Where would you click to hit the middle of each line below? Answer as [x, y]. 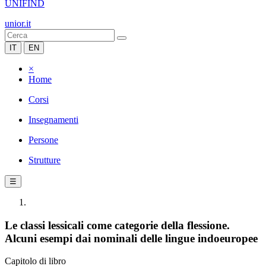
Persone [43, 140]
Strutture [45, 160]
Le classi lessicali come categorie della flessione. [117, 225]
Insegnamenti [53, 120]
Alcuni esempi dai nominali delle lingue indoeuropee [131, 238]
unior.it [18, 23]
